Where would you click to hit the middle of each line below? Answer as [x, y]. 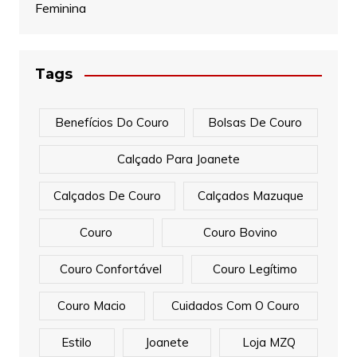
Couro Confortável [111, 269]
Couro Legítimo [255, 269]
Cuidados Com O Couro [235, 306]
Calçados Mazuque [251, 196]
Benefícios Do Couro [112, 123]
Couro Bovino [240, 233]
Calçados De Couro [107, 196]
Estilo [77, 343]
